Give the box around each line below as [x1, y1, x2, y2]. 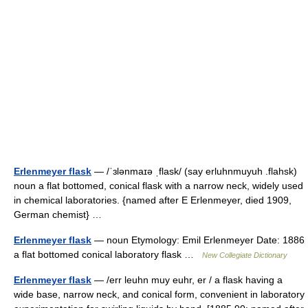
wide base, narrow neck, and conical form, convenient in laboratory [14, 289, 305, 300]
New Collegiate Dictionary [202, 251, 287, 259]
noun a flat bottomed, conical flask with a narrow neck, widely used [14, 180, 303, 191]
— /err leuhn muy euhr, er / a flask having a [91, 274, 283, 285]
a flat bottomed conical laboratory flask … [14, 249, 202, 260]
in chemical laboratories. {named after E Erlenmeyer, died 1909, [14, 195, 291, 206]
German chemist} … [14, 209, 107, 220]
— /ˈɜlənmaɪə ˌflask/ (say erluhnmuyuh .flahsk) [91, 166, 297, 177]
